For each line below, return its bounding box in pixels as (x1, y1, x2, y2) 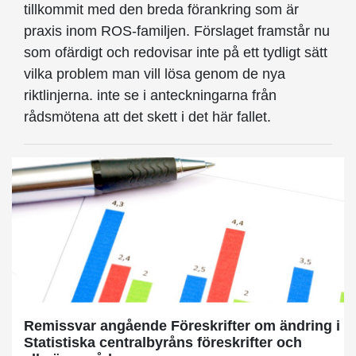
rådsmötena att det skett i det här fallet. (24, 109, 271, 126)
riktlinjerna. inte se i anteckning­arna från (24, 87, 277, 104)
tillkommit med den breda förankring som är (24, 2, 299, 18)
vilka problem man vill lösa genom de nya (24, 66, 285, 83)
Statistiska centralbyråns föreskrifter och (24, 334, 302, 350)
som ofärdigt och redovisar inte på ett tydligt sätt (24, 44, 327, 61)
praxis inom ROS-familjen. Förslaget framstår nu (24, 23, 330, 40)
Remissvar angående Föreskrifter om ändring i (24, 317, 340, 334)
